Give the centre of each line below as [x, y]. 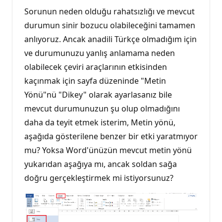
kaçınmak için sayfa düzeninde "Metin [95, 81]
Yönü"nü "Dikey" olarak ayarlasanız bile [98, 95]
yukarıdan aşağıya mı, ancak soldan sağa [101, 164]
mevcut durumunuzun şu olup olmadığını [102, 109]
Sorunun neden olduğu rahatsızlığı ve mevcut [110, 12]
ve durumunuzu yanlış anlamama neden [100, 53]
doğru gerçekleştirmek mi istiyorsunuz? [99, 178]
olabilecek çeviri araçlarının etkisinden [96, 67]
